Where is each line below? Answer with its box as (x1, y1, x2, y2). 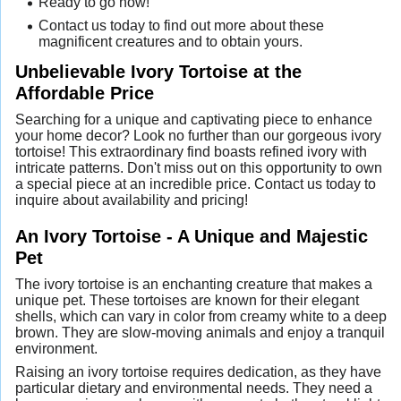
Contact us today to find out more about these (38, 17, 324, 33)
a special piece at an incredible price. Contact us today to (15, 176, 376, 192)
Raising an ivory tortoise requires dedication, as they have (15, 364, 381, 380)
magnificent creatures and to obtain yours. (38, 33, 303, 49)
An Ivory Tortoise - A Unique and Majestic (15, 225, 368, 246)
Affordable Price (15, 81, 154, 103)
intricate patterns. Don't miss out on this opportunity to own (15, 160, 382, 176)
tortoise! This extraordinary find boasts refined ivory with (15, 144, 367, 160)
